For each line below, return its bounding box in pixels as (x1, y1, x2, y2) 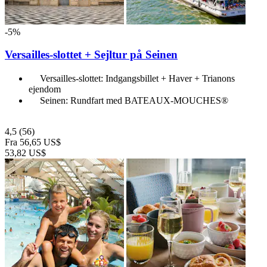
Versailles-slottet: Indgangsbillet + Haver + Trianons (40, 73, 235, 83)
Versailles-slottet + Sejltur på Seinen (5, 48, 178, 61)
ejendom (29, 83, 61, 94)
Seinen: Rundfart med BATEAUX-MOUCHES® (40, 95, 228, 105)
